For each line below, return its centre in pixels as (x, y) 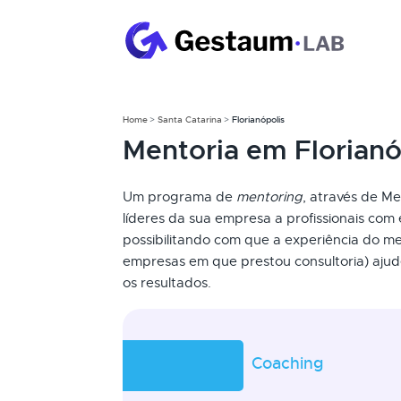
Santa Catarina (190, 119)
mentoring (269, 197)
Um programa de (179, 197)
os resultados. (167, 283)
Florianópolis (258, 119)
